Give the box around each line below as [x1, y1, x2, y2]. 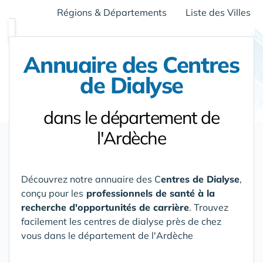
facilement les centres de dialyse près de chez [21, 215, 221, 227]
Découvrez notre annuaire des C [21, 173, 161, 185]
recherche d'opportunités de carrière [21, 201, 189, 213]
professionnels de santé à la [83, 187, 215, 199]
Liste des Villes [186, 6, 251, 18]
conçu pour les [21, 187, 83, 199]
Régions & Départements [57, 6, 167, 18]
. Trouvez [189, 201, 228, 213]
